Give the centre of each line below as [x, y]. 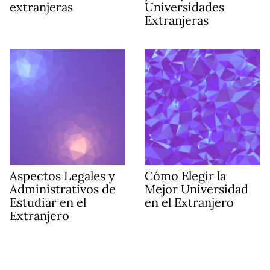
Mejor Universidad [196, 189]
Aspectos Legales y [62, 176]
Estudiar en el [48, 202]
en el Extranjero [189, 202]
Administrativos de [63, 189]
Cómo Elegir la [185, 176]
